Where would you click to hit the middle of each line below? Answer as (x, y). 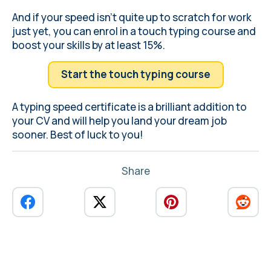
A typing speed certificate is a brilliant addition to (129, 106)
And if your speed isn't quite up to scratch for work (132, 17)
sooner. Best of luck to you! (79, 134)
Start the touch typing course (135, 74)
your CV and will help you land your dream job (119, 120)
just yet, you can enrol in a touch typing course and (134, 31)
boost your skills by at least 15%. (90, 45)
